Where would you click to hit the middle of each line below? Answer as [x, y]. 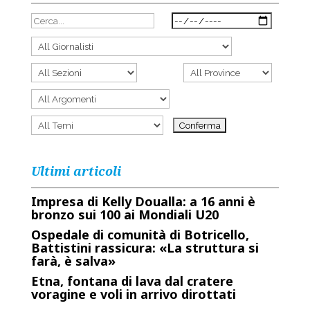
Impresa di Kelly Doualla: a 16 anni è [143, 201]
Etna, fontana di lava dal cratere [132, 281]
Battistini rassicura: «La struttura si [145, 248]
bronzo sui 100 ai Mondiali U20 [125, 215]
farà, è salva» [73, 261]
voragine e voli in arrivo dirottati [133, 294]
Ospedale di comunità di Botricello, [140, 235]
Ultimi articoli [76, 171]
